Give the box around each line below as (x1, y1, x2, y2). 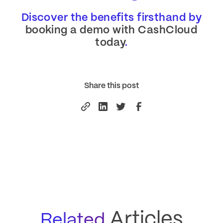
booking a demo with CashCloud (25, 25, 198, 36)
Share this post (84, 82, 139, 90)
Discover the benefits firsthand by (21, 13, 202, 23)
